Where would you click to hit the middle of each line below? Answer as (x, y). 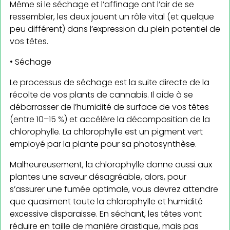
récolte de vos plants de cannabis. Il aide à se (101, 95)
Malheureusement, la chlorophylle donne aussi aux (111, 165)
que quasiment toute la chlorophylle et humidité (106, 202)
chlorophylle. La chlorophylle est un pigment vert (106, 132)
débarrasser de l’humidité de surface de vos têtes (109, 107)
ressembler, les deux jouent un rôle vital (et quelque (112, 17)
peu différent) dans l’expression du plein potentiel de (115, 29)
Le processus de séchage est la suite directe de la (110, 83)
